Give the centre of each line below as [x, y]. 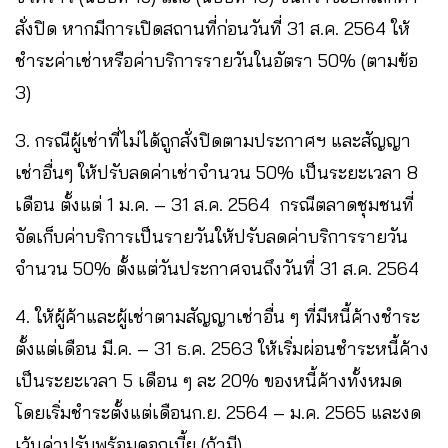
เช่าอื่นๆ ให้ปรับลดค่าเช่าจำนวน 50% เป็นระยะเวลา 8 [216, 172]
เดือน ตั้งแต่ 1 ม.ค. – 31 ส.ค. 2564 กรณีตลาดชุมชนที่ [214, 204]
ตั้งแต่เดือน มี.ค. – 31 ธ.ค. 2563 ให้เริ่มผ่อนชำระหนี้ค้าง [222, 348]
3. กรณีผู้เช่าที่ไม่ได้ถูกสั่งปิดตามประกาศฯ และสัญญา [213, 140]
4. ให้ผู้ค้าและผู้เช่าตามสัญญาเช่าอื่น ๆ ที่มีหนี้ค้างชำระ [217, 316]
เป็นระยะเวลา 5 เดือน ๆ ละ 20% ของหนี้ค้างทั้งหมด [208, 380]
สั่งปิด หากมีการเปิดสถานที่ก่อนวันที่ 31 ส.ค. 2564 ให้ [212, 28]
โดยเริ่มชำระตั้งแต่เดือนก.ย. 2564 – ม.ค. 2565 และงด [218, 412]
